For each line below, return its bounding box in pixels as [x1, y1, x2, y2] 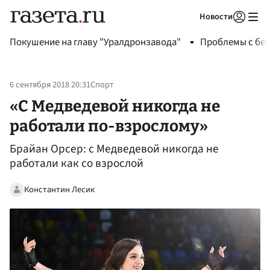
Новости [199, 10, 233, 23]
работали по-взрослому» [10, 116, 208, 136]
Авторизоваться [162, 27, 218, 37]
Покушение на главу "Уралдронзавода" [10, 35, 181, 49]
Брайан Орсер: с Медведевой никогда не [10, 140, 219, 158]
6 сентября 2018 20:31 [10, 78, 90, 92]
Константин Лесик [24, 183, 95, 196]
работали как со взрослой [10, 155, 143, 172]
